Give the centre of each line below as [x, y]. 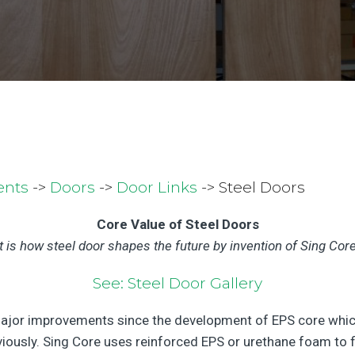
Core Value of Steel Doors [177, 224]
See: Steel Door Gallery [177, 283]
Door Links [155, 187]
